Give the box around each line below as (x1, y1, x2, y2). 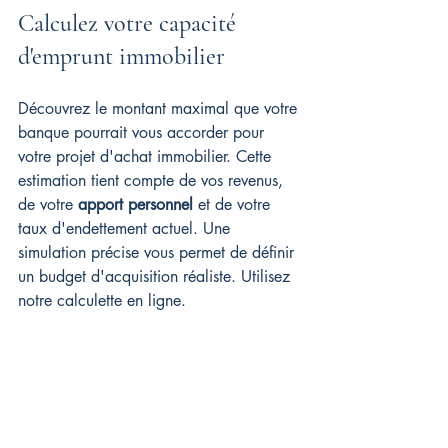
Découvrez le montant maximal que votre (18, 98, 302, 120)
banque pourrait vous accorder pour (18, 122, 269, 144)
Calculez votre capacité (18, 9, 242, 39)
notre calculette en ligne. (18, 290, 186, 312)
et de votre (193, 194, 275, 216)
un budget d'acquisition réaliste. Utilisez (18, 266, 295, 288)
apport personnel (78, 194, 193, 216)
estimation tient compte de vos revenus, (18, 170, 288, 192)
